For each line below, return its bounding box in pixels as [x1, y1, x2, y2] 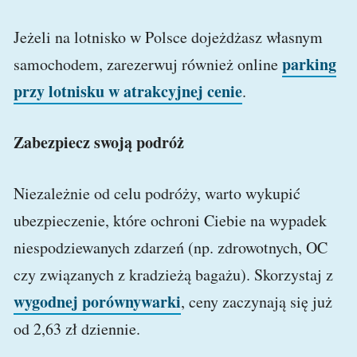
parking [282, 53, 336, 76]
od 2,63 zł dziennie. [14, 318, 140, 340]
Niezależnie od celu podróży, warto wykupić [14, 182, 300, 205]
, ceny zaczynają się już [181, 291, 332, 313]
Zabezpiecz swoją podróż [14, 131, 184, 155]
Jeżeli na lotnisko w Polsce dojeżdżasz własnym [14, 26, 323, 49]
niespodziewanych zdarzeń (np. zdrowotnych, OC [14, 237, 328, 259]
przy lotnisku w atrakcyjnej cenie [14, 80, 242, 104]
